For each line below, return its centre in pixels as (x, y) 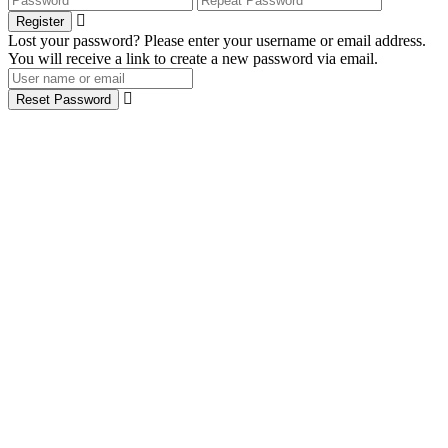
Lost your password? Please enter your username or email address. (217, 40)
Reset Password (63, 99)
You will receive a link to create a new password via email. (193, 58)
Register (40, 21)
